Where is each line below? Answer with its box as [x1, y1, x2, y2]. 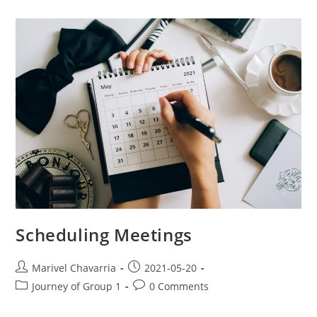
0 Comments [149, 279, 209, 294]
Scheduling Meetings [16, 223, 192, 247]
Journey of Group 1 [32, 279, 122, 294]
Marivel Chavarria [32, 261, 117, 275]
